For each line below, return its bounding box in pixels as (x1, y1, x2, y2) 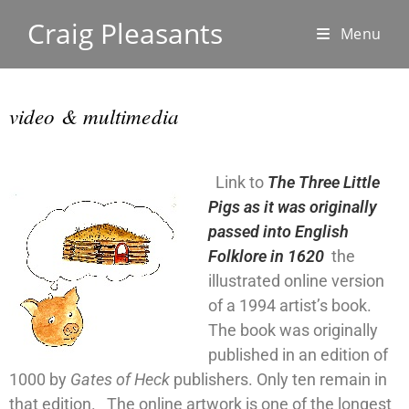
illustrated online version (208, 271, 384, 290)
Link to (208, 173, 267, 192)
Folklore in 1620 (208, 246, 324, 266)
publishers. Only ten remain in (170, 370, 387, 389)
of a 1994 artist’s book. (208, 296, 372, 315)
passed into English (208, 222, 349, 241)
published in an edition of (208, 345, 388, 364)
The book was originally (208, 320, 378, 340)
